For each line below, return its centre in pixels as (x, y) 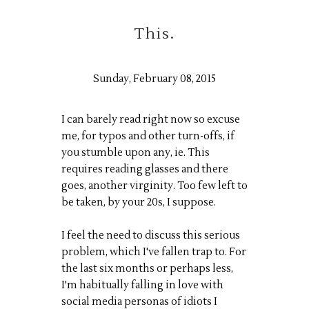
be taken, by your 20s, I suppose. (139, 202)
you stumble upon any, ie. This (136, 153)
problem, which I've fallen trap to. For (154, 252)
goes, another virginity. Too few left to (154, 186)
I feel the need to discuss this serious (151, 236)
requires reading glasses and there (145, 169)
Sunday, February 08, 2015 (154, 79)
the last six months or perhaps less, (147, 269)
